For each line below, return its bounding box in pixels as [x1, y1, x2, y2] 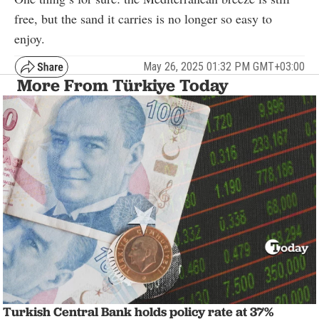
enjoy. [14, 29, 45, 47]
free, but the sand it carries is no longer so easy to [14, 9, 272, 27]
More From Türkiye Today [17, 74, 229, 95]
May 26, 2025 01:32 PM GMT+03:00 [143, 60, 305, 74]
